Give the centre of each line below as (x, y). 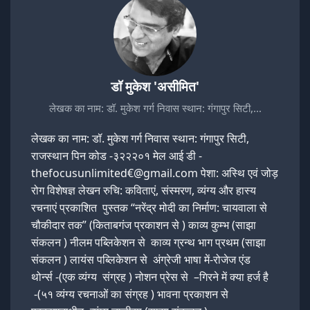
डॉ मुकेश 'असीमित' (155, 86)
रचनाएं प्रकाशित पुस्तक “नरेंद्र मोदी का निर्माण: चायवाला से (149, 208)
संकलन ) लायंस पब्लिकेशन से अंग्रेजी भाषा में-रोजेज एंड (141, 260)
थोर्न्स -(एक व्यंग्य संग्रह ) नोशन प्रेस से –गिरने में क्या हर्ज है (151, 277)
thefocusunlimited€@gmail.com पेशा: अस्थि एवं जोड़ (155, 173)
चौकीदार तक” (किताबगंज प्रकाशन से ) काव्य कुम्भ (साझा (144, 225)
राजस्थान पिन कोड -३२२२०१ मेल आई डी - (117, 156)
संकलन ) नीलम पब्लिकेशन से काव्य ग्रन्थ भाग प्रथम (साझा (148, 243)
